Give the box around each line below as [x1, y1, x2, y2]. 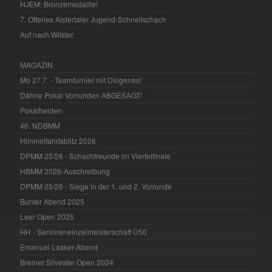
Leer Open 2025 [20, 211, 75, 222]
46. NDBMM [20, 120, 61, 131]
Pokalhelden [20, 105, 63, 116]
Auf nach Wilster [20, 29, 74, 40]
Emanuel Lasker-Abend [20, 242, 98, 253]
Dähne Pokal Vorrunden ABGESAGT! [20, 90, 143, 101]
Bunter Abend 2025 [20, 196, 85, 207]
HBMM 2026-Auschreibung [20, 166, 110, 177]
